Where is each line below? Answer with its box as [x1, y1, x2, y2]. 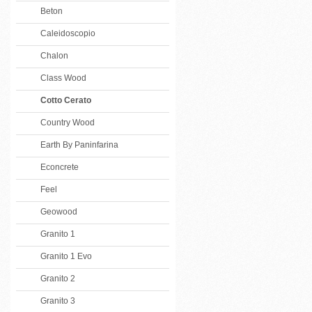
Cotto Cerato [40, 95, 91, 105]
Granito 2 [40, 274, 75, 283]
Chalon [40, 51, 68, 61]
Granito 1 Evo [40, 251, 92, 261]
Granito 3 [40, 296, 75, 306]
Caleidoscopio [40, 29, 95, 38]
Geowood [40, 207, 77, 217]
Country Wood [40, 118, 95, 127]
